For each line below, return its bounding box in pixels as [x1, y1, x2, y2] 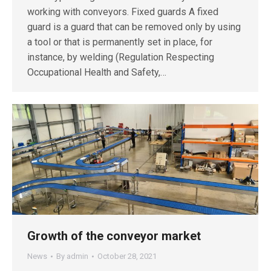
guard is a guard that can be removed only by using [27, 21, 241, 33]
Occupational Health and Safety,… [27, 67, 166, 79]
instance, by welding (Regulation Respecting [27, 51, 214, 64]
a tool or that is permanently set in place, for [27, 36, 212, 48]
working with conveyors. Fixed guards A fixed [27, 6, 218, 18]
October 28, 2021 [97, 252, 157, 261]
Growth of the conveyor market [27, 229, 201, 244]
